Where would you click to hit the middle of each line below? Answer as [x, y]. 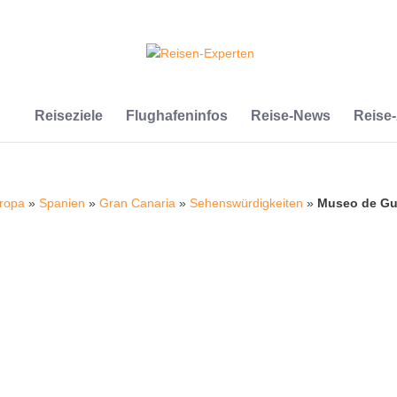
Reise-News [290, 116]
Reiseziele [68, 116]
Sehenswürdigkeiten [247, 203]
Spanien [62, 203]
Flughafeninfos [176, 116]
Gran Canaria [138, 203]
